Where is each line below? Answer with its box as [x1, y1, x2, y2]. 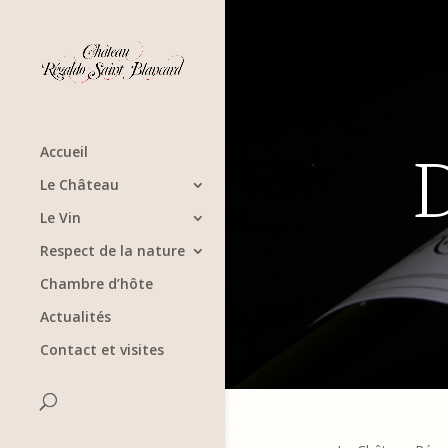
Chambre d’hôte [40, 274, 153, 294]
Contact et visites [40, 340, 164, 360]
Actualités [40, 307, 111, 327]
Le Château [40, 175, 119, 195]
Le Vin [40, 208, 81, 228]
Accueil [40, 142, 88, 162]
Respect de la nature [40, 241, 185, 261]
